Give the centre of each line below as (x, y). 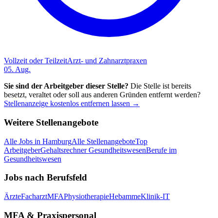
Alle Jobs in (23, 141)
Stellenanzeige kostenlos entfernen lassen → (72, 104)
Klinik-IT (155, 197)
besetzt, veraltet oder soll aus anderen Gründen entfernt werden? (102, 95)
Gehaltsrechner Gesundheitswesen (93, 150)
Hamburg (57, 141)
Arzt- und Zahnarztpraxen (107, 61)
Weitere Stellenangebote (51, 122)
